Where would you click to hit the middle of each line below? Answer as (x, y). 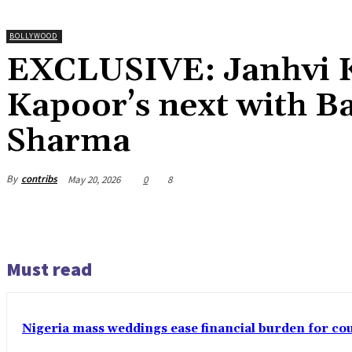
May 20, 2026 (94, 179)
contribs (39, 179)
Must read (49, 269)
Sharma (68, 141)
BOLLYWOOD (33, 36)
